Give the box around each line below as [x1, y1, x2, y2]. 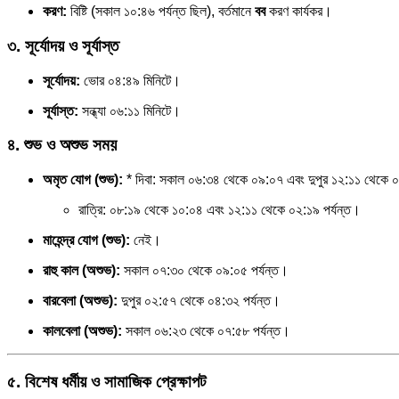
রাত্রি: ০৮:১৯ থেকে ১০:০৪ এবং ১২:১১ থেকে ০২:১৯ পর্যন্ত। [78, 202, 361, 218]
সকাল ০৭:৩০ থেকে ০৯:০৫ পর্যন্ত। [120, 263, 289, 279]
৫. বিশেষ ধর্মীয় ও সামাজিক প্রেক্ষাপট [7, 371, 207, 391]
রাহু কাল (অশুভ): [43, 263, 120, 279]
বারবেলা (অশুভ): [43, 293, 118, 309]
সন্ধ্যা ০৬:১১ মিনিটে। [78, 102, 181, 118]
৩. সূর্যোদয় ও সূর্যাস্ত [7, 37, 118, 55]
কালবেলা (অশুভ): [43, 323, 122, 339]
